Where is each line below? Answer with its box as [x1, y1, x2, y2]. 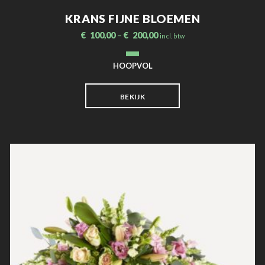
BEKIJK [119, 92, 146, 102]
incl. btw [159, 32, 185, 40]
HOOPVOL [112, 61, 153, 71]
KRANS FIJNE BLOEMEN [64, 12, 201, 26]
